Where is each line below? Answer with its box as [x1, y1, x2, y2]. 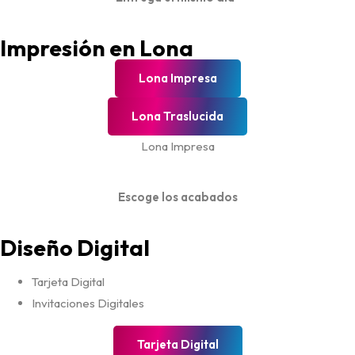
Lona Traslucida [132, 109, 223, 124]
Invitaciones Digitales [32, 296, 144, 311]
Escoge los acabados [117, 189, 238, 204]
